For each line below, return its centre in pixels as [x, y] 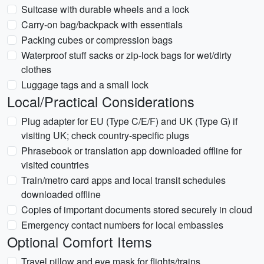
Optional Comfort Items [80, 242]
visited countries [55, 165]
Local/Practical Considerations [101, 101]
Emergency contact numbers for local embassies [122, 225]
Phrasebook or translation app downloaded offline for [131, 151]
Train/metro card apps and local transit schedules [123, 180]
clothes [36, 69]
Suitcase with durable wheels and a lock [105, 9]
